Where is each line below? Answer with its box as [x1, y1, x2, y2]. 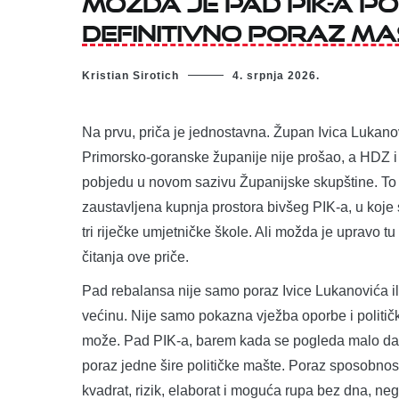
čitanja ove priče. [82, 248, 189, 265]
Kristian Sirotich [82, 69, 179, 82]
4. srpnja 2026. [232, 69, 320, 82]
